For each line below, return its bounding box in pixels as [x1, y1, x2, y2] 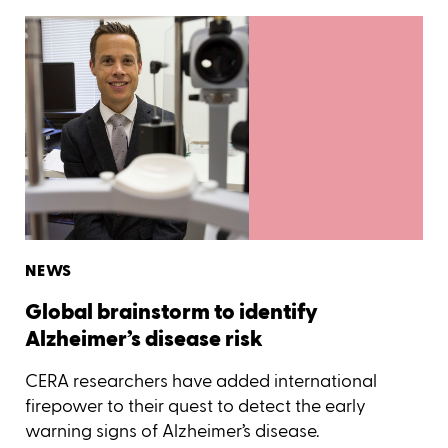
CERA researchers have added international [25, 369, 377, 392]
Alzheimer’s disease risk [25, 324, 263, 354]
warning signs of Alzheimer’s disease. [25, 419, 319, 442]
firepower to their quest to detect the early [25, 394, 366, 417]
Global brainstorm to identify [25, 297, 318, 327]
